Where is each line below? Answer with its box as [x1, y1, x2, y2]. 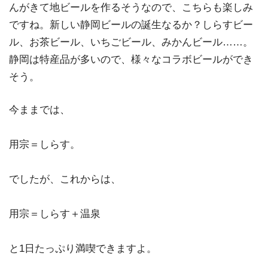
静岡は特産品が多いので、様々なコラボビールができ [9, 54, 253, 66]
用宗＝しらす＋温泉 [9, 208, 100, 220]
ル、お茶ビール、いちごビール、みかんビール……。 [9, 36, 253, 48]
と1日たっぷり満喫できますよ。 [9, 242, 157, 254]
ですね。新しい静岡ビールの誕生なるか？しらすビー [9, 19, 253, 31]
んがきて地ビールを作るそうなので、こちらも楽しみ [9, 2, 253, 14]
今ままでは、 [9, 103, 70, 115]
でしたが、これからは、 [9, 173, 121, 185]
